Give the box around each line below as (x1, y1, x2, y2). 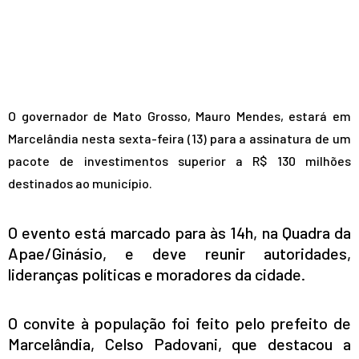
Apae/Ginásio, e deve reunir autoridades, (8, 244, 351, 264)
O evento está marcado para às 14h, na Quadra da (8, 223, 351, 243)
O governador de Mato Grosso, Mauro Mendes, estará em (8, 108, 351, 124)
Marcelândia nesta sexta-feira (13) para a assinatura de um (8, 131, 351, 147)
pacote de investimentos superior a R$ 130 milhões (8, 153, 351, 169)
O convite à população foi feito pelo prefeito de (8, 313, 351, 333)
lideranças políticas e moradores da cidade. (8, 264, 305, 284)
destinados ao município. (8, 175, 152, 192)
